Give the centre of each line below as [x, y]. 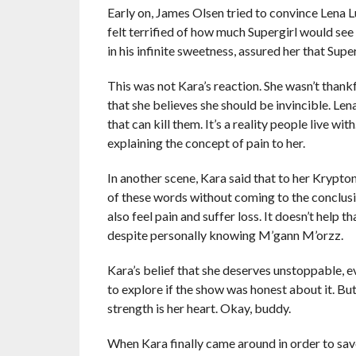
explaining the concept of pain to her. [206, 143]
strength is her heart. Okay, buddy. [199, 308]
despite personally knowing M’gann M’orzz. [225, 235]
